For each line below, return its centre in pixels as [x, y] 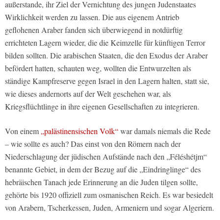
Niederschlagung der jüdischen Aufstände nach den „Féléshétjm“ [106, 157]
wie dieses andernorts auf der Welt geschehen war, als [88, 94]
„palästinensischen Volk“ [80, 131]
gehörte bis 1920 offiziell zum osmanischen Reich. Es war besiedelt [109, 195]
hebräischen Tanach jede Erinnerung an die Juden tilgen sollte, [101, 182]
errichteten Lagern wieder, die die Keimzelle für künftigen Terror [105, 43]
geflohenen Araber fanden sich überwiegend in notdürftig [94, 30]
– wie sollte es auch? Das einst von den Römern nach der [93, 144]
